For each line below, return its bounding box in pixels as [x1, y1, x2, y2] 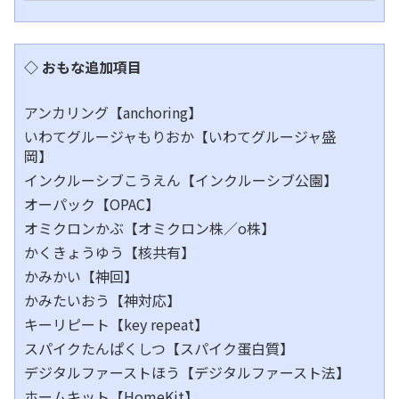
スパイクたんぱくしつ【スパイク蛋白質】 [24, 338, 294, 360]
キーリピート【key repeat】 [24, 313, 208, 336]
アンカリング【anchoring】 [24, 102, 202, 124]
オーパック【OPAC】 [24, 193, 159, 216]
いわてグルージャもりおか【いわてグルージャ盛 [24, 126, 336, 148]
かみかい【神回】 [24, 265, 138, 288]
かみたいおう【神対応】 [24, 289, 181, 312]
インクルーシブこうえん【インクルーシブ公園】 [24, 169, 338, 191]
